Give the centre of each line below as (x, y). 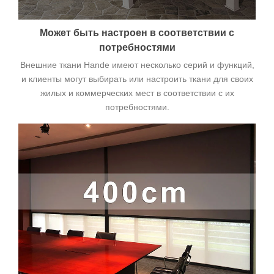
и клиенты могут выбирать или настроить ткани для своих (137, 79)
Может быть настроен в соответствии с (137, 33)
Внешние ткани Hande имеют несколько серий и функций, (137, 65)
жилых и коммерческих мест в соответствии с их (137, 93)
